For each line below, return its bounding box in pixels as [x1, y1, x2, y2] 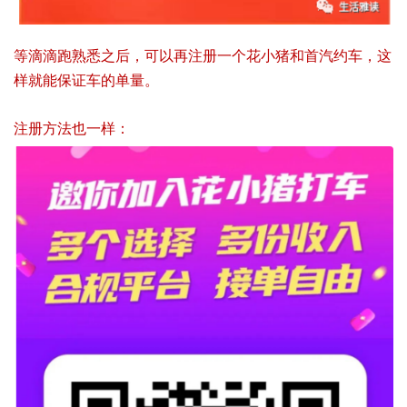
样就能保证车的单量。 [14, 70, 159, 91]
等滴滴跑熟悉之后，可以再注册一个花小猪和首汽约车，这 [14, 45, 392, 66]
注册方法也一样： [14, 118, 130, 139]
